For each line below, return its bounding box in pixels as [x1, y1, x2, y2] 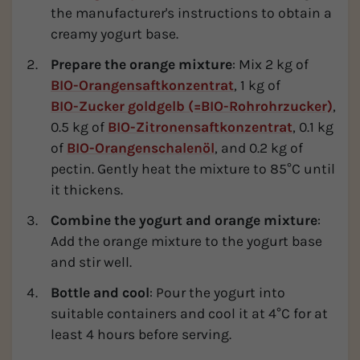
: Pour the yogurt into [149, 284, 285, 301]
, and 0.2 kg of [215, 140, 303, 156]
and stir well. [51, 254, 132, 270]
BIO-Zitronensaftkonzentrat [108, 119, 292, 135]
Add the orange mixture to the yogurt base [51, 233, 322, 249]
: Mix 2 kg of [232, 56, 309, 72]
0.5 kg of [51, 119, 108, 135]
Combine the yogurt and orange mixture [51, 212, 317, 228]
